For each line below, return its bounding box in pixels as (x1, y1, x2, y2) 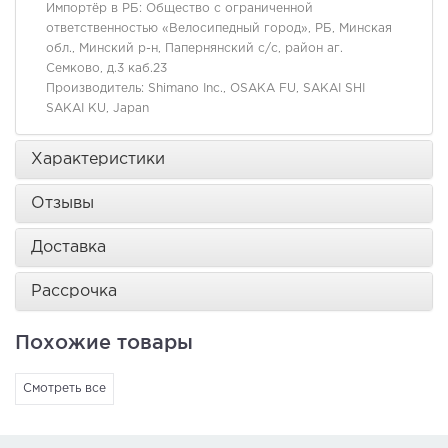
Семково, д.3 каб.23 (46, 63, 167, 75)
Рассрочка (31, 284, 117, 300)
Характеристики (31, 152, 165, 168)
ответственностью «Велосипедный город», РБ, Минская (46, 23, 392, 35)
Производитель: (46, 83, 148, 95)
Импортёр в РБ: (46, 3, 146, 15)
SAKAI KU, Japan (46, 103, 149, 115)
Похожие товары (15, 331, 193, 354)
